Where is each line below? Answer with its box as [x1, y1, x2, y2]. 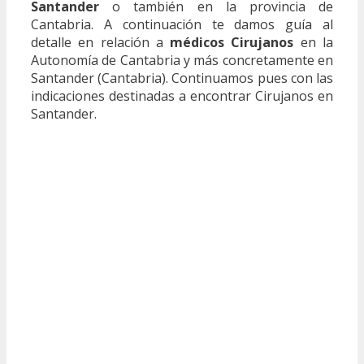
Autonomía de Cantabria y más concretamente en [31, 51, 333, 70]
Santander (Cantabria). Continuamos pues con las [31, 69, 333, 88]
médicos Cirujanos [170, 33, 294, 52]
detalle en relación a [31, 33, 171, 52]
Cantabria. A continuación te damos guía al [31, 15, 333, 34]
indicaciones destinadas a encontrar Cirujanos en [31, 87, 333, 106]
